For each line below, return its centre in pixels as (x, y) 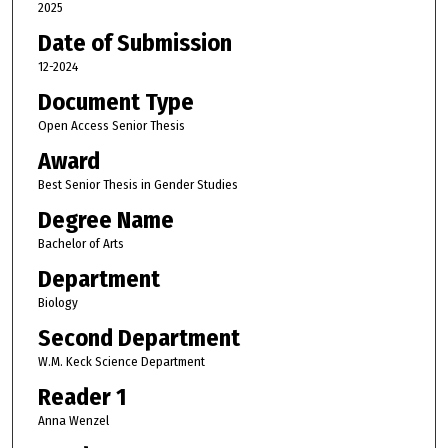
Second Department (138, 338)
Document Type (115, 102)
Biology (57, 303)
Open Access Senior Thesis (111, 126)
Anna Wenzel (73, 421)
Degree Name (105, 220)
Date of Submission (134, 43)
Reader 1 (82, 397)
